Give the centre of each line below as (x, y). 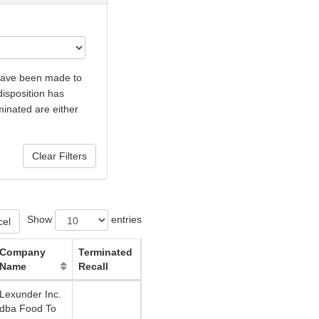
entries (125, 219)
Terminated (105, 252)
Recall (93, 267)
